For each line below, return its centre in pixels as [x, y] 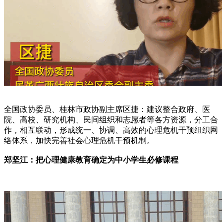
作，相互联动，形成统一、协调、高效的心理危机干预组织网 [111, 130]
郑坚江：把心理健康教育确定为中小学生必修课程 [91, 160]
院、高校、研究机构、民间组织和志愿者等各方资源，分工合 [111, 119]
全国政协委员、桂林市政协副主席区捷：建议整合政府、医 [107, 109]
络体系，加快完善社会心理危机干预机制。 [79, 140]
